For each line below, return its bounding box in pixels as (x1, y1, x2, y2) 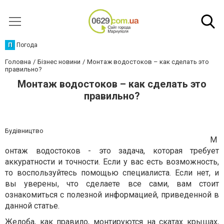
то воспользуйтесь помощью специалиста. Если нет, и (5, 168, 219, 177)
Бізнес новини (37, 58, 80, 65)
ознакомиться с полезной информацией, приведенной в (5, 190, 219, 199)
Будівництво (5, 127, 43, 134)
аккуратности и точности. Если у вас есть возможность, (5, 157, 219, 166)
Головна (5, 58, 31, 65)
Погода (16, 41, 37, 48)
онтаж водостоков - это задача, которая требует (5, 146, 219, 155)
